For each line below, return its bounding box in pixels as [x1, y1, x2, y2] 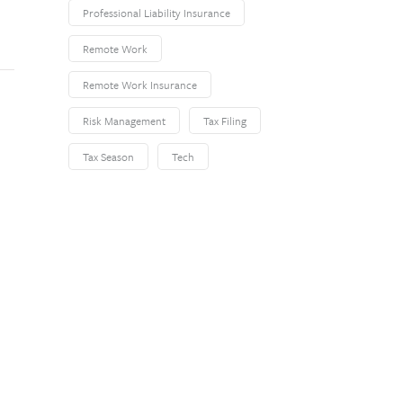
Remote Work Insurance [83, 76, 197, 93]
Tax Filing [203, 112, 246, 129]
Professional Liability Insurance [83, 4, 230, 21]
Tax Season [83, 148, 134, 165]
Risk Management [83, 112, 166, 129]
